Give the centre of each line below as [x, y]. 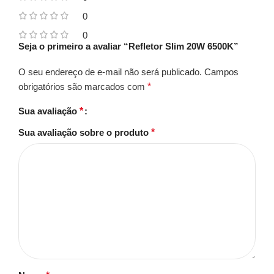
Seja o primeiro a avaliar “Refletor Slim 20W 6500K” [128, 46]
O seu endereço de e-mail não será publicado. [110, 72]
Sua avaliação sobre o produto [85, 132]
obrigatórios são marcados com [83, 86]
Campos [221, 72]
